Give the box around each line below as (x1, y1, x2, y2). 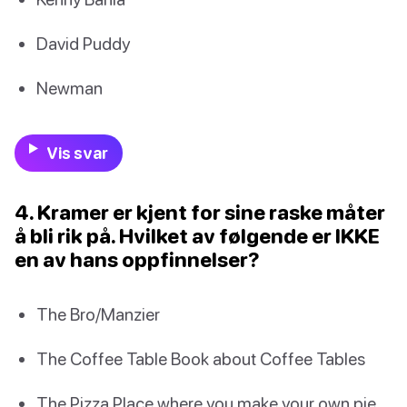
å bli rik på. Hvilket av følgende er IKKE (15, 223, 380, 248)
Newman (36, 77, 103, 99)
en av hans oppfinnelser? (15, 246, 260, 272)
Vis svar (45, 143, 108, 163)
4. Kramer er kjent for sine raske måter (15, 199, 385, 224)
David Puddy (36, 33, 130, 55)
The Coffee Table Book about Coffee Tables (36, 347, 365, 369)
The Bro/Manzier (36, 303, 160, 324)
